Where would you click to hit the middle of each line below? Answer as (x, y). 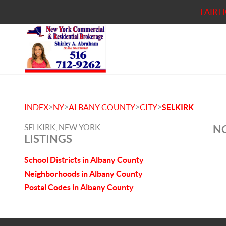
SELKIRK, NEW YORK (62, 127)
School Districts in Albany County (84, 160)
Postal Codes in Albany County (79, 187)
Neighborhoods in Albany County (83, 174)
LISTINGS (48, 138)
